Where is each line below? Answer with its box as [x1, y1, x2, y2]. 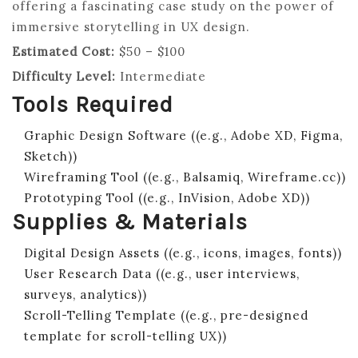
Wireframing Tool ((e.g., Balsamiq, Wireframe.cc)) [24, 169, 346, 185]
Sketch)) [24, 148, 78, 164]
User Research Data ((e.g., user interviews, [24, 265, 300, 281]
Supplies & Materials [12, 208, 248, 235]
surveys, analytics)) [24, 286, 147, 302]
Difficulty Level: [12, 68, 116, 84]
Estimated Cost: [12, 43, 115, 59]
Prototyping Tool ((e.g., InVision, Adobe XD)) [24, 189, 310, 205]
